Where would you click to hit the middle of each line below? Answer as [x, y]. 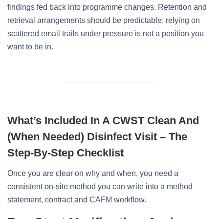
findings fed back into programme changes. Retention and [107, 7]
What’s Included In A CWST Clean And [103, 120]
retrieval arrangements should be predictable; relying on [104, 20]
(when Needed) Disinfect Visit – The [97, 137]
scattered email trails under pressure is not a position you [106, 33]
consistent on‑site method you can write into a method [100, 186]
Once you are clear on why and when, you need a [93, 173]
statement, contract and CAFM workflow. [77, 200]
